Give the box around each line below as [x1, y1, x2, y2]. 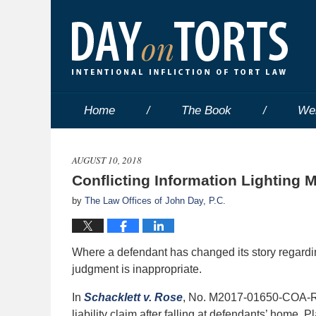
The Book [181, 104, 231, 117]
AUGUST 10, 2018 [72, 154, 142, 166]
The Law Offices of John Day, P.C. [85, 195, 226, 206]
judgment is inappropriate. [72, 263, 202, 275]
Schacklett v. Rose [84, 291, 183, 303]
